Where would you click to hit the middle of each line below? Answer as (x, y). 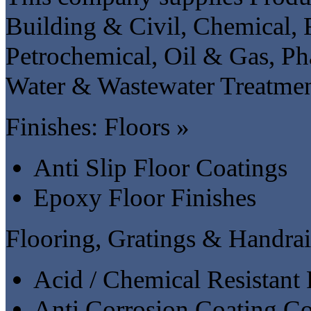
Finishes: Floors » (98, 126)
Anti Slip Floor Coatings (160, 167)
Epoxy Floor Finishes (145, 197)
